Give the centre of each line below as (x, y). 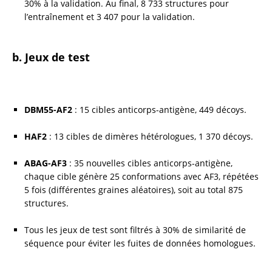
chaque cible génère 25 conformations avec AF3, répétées (141, 176)
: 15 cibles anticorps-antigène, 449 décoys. (159, 109)
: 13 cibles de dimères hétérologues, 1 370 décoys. (150, 136)
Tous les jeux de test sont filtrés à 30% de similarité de (135, 229)
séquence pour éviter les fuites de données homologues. (140, 243)
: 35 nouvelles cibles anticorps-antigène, (150, 163)
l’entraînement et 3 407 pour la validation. (110, 16)
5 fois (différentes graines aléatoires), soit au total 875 (134, 189)
